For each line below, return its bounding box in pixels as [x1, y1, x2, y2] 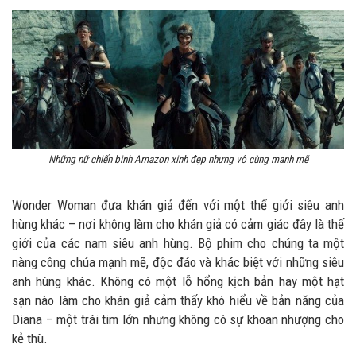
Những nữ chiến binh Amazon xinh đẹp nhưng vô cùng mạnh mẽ [48, 153, 308, 165]
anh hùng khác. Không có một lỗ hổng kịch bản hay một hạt [12, 273, 344, 289]
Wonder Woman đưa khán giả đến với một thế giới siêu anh [12, 197, 344, 213]
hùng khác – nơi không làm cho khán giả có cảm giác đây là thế [12, 216, 344, 232]
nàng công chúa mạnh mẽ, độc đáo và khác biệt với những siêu [12, 254, 344, 270]
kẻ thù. [12, 331, 48, 346]
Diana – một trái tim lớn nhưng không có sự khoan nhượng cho [12, 311, 344, 327]
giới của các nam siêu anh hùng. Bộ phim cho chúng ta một [12, 235, 344, 251]
